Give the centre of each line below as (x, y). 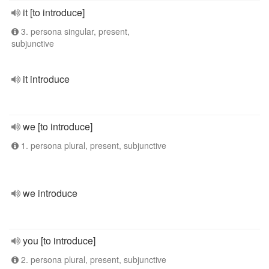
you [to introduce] (59, 240)
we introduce (50, 193)
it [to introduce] (54, 12)
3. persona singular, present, (74, 31)
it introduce (46, 79)
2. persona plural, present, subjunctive (92, 259)
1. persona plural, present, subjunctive (92, 145)
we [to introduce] (58, 126)
